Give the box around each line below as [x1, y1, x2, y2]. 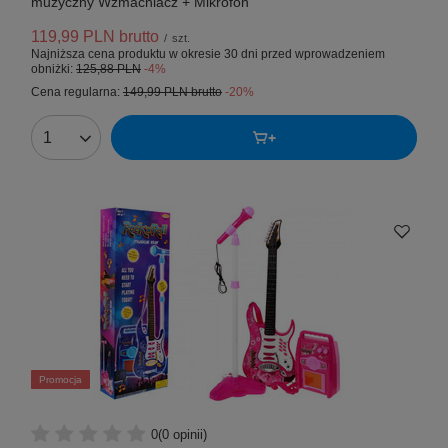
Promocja [39, 374, 82, 386]
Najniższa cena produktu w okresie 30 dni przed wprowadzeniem [31, 47, 385, 62]
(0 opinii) [158, 426, 207, 442]
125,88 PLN [76, 62, 141, 77]
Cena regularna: [31, 85, 123, 100]
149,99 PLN [123, 85, 188, 100]
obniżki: [31, 62, 76, 77]
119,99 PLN [31, 28, 115, 46]
